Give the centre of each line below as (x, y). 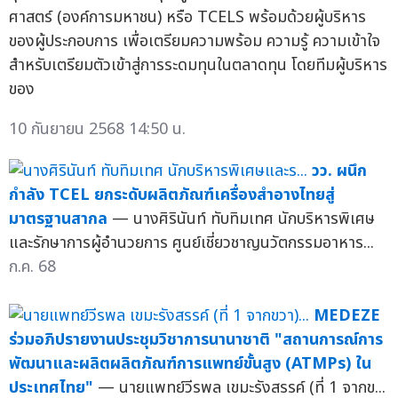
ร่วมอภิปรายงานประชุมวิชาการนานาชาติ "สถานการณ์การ (196, 339)
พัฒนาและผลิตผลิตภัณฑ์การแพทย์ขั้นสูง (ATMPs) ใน (190, 363)
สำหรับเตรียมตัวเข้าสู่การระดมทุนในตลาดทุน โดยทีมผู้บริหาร (198, 65)
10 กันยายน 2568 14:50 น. (97, 129)
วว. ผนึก (339, 171)
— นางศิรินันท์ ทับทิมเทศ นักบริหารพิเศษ (243, 219)
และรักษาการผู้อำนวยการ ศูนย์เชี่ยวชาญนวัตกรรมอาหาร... (191, 243)
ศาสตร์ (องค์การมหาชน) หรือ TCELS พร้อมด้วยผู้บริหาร (187, 17)
